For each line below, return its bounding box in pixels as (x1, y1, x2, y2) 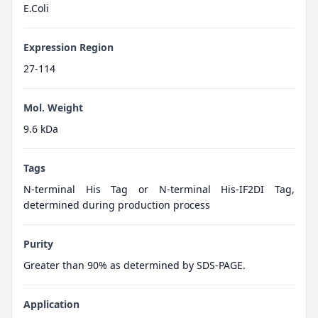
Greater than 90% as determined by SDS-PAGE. (23, 258, 246, 273)
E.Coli (23, 1, 49, 16)
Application (23, 297, 79, 312)
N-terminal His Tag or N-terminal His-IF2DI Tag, (23, 182, 295, 197)
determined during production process (23, 198, 210, 212)
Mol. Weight (23, 101, 83, 115)
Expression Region (23, 40, 114, 55)
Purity (23, 237, 53, 251)
